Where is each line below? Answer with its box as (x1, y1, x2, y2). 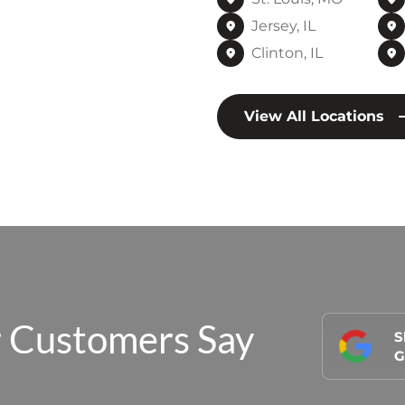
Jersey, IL (251, 17, 316, 34)
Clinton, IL (251, 44, 323, 61)
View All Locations (244, 108, 384, 125)
